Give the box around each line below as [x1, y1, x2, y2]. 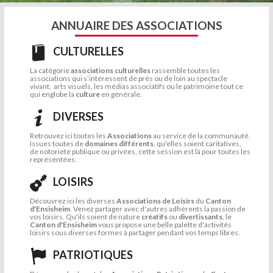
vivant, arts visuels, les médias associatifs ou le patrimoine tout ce [30, 81, 243, 91]
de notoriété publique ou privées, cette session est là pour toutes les [30, 146, 250, 156]
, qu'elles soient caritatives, [154, 138, 241, 148]
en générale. [100, 89, 142, 99]
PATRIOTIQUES [53, 247, 133, 261]
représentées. [30, 154, 77, 164]
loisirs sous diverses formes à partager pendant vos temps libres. [30, 227, 240, 237]
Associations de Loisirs [116, 196, 194, 205]
